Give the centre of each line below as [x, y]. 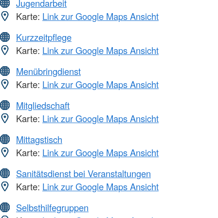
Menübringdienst [48, 71]
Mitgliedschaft [43, 105]
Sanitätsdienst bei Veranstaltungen [83, 173]
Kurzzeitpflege [44, 37]
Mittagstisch [39, 139]
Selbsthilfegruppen [52, 208]
